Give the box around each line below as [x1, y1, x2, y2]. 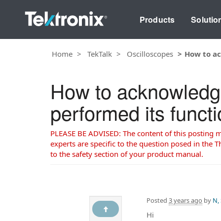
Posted [147, 195, 169, 205]
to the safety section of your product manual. [50, 149, 203, 159]
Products [139, 13, 175, 25]
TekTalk [87, 48, 112, 59]
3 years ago [169, 195, 202, 205]
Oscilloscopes [127, 48, 173, 59]
